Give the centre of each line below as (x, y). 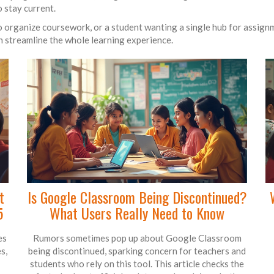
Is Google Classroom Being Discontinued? (137, 197)
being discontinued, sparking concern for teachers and (137, 250)
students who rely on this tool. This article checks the (137, 263)
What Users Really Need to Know (137, 213)
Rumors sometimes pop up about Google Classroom (137, 238)
